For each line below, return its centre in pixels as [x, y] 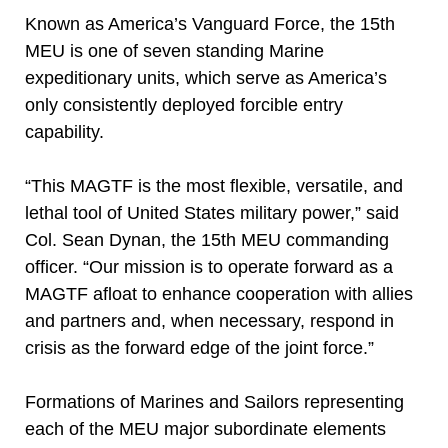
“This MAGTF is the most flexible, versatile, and [214, 186]
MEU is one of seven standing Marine [174, 51]
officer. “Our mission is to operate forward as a [209, 267]
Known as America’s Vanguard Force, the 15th [210, 24]
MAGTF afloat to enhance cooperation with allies [219, 294]
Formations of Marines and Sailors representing [214, 402]
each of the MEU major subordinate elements [205, 429]
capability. [64, 132]
